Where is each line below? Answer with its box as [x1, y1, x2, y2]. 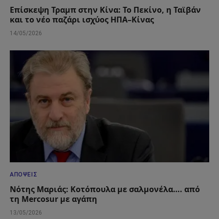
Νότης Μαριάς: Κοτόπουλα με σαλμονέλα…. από [10, 184, 200, 195]
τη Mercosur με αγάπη [10, 194, 97, 205]
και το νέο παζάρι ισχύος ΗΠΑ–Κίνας [10, 14, 154, 25]
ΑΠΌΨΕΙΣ [10, 171, 38, 178]
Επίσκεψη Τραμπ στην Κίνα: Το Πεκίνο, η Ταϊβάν [10, 4, 201, 15]
